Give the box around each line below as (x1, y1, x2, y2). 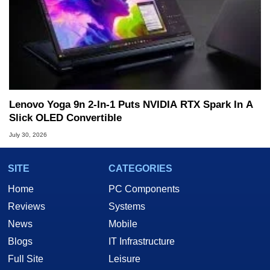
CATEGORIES (108, 163, 172, 174)
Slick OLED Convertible (9, 111, 122, 124)
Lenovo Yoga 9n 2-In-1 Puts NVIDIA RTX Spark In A (9, 98, 253, 110)
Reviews (8, 201, 45, 212)
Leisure (108, 254, 140, 265)
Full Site (8, 254, 43, 265)
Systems (108, 201, 145, 212)
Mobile (108, 219, 137, 230)
